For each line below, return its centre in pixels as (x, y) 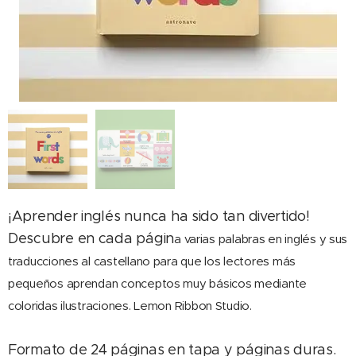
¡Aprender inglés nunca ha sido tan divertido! (159, 216)
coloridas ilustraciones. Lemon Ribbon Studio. (132, 306)
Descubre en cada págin (91, 238)
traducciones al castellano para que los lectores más (152, 261)
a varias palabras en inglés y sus (261, 239)
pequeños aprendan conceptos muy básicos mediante (158, 283)
